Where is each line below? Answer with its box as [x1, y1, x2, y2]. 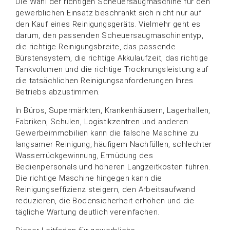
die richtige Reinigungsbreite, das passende [15, 42, 176, 51]
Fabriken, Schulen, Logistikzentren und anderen [15, 117, 188, 126]
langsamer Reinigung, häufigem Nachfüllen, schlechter [15, 139, 212, 149]
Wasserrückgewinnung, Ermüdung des [15, 150, 154, 160]
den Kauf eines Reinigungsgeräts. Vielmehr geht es [15, 19, 201, 29]
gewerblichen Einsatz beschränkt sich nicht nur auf [15, 8, 201, 17]
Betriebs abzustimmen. [15, 87, 100, 97]
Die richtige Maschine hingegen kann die [15, 173, 162, 183]
